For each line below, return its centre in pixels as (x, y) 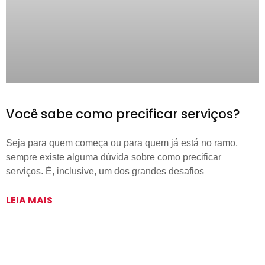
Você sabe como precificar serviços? (123, 114)
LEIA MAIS (29, 201)
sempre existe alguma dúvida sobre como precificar (114, 157)
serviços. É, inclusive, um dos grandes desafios (105, 172)
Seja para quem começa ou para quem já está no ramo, (122, 143)
